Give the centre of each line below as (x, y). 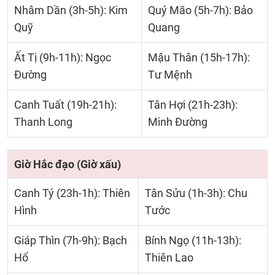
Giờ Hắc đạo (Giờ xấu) (68, 164)
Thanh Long (43, 122)
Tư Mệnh (170, 75)
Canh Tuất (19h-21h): (65, 105)
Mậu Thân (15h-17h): (199, 57)
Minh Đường (178, 122)
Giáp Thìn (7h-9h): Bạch (71, 240)
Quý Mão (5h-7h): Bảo (200, 10)
